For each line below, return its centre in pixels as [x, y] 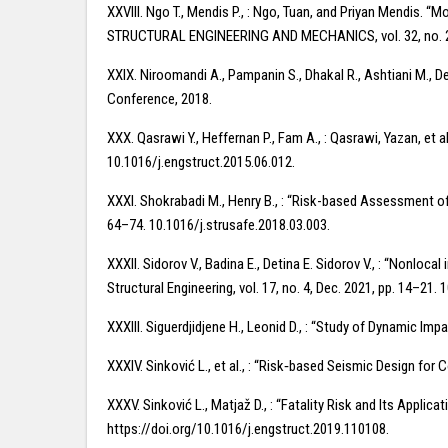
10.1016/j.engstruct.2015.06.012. [201, 162]
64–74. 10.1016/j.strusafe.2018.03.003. [218, 225]
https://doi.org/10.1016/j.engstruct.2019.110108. [248, 429]
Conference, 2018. [159, 99]
